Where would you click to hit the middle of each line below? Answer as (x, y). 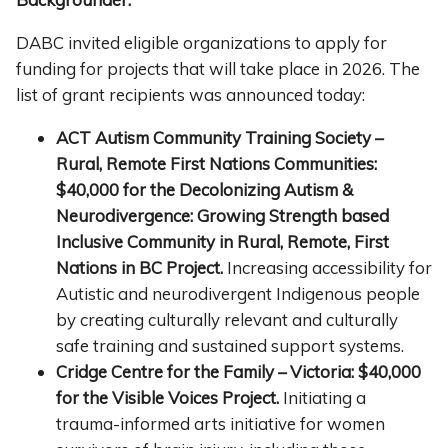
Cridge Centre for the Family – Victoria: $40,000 (238, 372)
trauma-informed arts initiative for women (220, 424)
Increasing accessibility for (327, 268)
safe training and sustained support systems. (230, 346)
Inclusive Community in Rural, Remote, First (222, 242)
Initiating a (322, 398)
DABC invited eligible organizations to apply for (201, 43)
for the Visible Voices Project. (167, 398)
